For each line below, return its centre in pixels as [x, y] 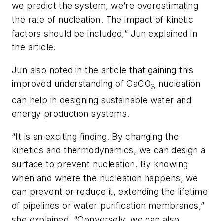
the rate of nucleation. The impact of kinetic [103, 20]
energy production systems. [71, 114]
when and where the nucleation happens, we [105, 178]
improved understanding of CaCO [81, 83]
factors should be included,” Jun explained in [105, 34]
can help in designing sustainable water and [102, 100]
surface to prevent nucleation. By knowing [100, 164]
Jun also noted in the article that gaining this [103, 70]
